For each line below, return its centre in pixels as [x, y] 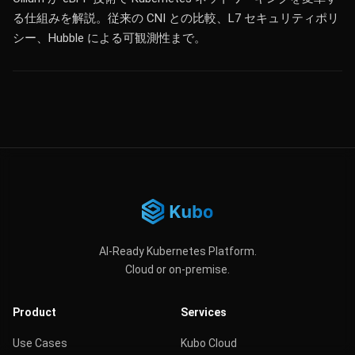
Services [204, 312]
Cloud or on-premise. [177, 269]
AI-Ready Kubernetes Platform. [177, 251]
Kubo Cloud [209, 343]
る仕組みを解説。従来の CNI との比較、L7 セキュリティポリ [176, 18]
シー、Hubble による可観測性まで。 [109, 38]
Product [34, 312]
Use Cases [40, 343]
